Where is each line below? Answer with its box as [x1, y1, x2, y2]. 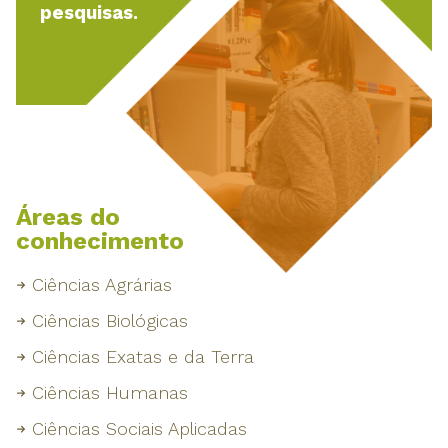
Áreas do [16, 203, 120, 232]
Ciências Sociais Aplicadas [32, 418, 247, 440]
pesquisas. [40, 2, 138, 25]
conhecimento [16, 227, 184, 256]
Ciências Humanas [32, 382, 188, 404]
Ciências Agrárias [32, 274, 172, 296]
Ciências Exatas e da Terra [32, 346, 254, 368]
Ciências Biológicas [32, 310, 188, 332]
